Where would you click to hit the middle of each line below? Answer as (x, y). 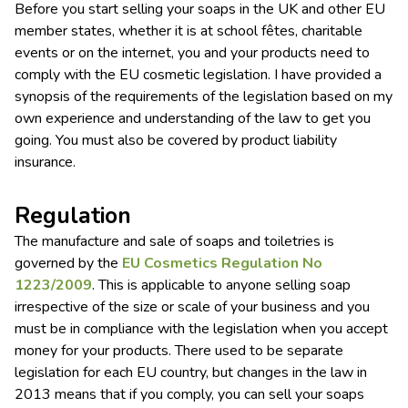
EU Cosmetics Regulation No (222, 264)
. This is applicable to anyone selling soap (221, 286)
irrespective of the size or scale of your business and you (192, 307)
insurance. (45, 163)
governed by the (68, 264)
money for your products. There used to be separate (179, 351)
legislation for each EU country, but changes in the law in (191, 373)
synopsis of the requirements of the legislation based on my (204, 97)
